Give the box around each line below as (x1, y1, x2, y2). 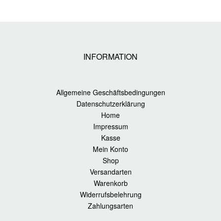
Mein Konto (93, 144, 128, 154)
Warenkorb (93, 178, 128, 188)
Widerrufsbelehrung (79, 189, 142, 200)
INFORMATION (83, 51, 138, 63)
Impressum (93, 121, 128, 132)
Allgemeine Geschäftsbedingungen (56, 87, 165, 98)
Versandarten (89, 167, 132, 177)
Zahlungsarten (88, 201, 133, 211)
